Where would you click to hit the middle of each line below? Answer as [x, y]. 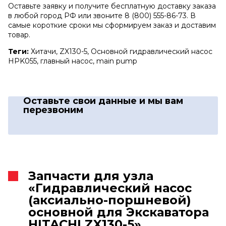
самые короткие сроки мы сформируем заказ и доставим [112, 25]
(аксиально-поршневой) [110, 200]
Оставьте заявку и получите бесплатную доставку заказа [112, 6]
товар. [19, 35]
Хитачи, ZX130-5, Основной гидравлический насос [121, 51]
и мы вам [161, 101]
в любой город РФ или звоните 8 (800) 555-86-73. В [102, 15]
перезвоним [53, 110]
